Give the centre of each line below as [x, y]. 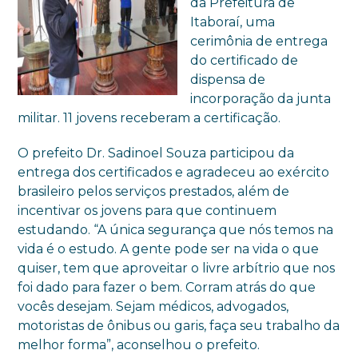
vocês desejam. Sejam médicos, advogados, [153, 306]
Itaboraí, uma [233, 22]
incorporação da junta [261, 98]
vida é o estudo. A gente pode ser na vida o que [169, 249]
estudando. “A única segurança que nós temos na [176, 229]
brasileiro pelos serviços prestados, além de [154, 191]
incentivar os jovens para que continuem [147, 210]
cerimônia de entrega [259, 41]
